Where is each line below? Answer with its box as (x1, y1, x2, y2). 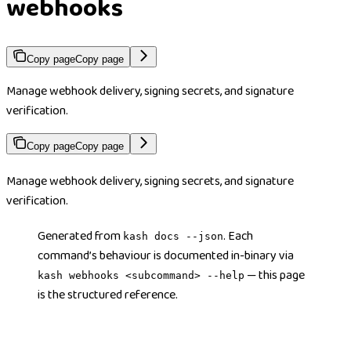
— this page (244, 265, 305, 285)
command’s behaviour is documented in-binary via (38, 245, 294, 266)
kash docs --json (123, 230, 223, 242)
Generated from (38, 226, 123, 246)
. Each (223, 226, 253, 246)
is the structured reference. (38, 284, 178, 305)
